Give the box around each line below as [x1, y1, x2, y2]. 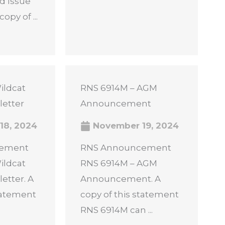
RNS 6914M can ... [80, 205, 153, 215]
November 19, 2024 [90, 121, 179, 131]
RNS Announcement [80, 143, 171, 153]
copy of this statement [80, 189, 179, 199]
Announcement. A [80, 174, 161, 184]
